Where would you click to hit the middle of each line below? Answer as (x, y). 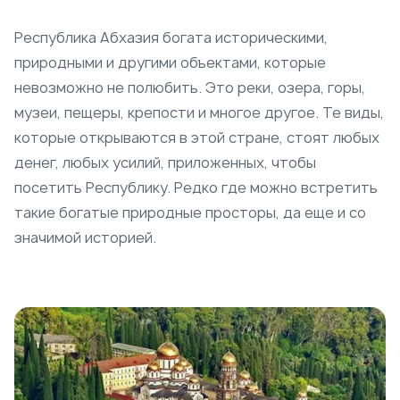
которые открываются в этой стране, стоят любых (197, 137)
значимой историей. (87, 237)
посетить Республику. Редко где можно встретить (196, 187)
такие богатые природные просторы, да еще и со (190, 212)
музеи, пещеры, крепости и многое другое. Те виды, (199, 112)
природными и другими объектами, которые (170, 62)
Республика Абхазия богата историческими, (171, 37)
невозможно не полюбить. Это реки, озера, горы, (190, 87)
